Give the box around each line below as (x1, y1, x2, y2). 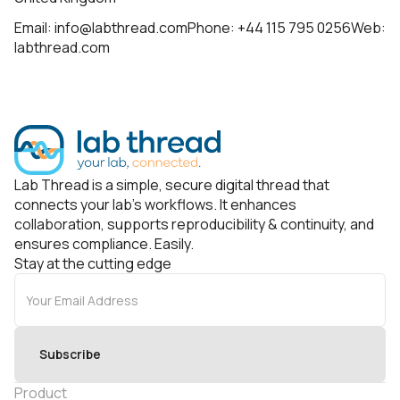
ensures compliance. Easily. (14, 234, 194, 254)
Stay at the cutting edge (14, 254, 171, 273)
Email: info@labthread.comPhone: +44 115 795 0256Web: (14, 18, 386, 37)
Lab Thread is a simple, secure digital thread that (14, 175, 329, 195)
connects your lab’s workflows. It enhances (14, 195, 296, 214)
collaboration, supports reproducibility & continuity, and (14, 214, 374, 234)
